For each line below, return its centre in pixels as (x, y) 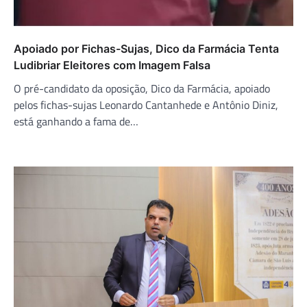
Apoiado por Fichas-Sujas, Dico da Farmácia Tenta (146, 48)
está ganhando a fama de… (76, 121)
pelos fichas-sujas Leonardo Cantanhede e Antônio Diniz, (146, 105)
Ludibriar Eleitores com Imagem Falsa (112, 65)
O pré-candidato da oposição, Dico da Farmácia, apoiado (142, 88)
